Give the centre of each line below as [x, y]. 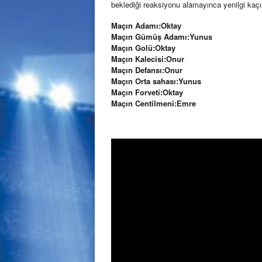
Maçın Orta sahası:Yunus [156, 81]
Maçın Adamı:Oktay [146, 25]
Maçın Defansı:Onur [147, 70]
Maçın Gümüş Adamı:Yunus [162, 36]
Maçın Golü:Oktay [143, 47]
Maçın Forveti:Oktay [147, 92]
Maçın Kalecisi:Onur [148, 58]
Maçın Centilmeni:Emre [154, 103]
